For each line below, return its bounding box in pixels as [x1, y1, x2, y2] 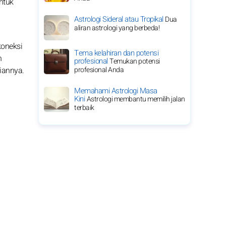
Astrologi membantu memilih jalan [86, 94, 185, 104]
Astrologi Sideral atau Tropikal [74, 14, 165, 25]
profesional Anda [74, 65, 124, 75]
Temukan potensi [109, 56, 160, 67]
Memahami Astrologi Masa [74, 85, 157, 96]
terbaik [74, 102, 94, 113]
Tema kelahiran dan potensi [74, 47, 158, 59]
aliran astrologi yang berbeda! [74, 23, 159, 33]
